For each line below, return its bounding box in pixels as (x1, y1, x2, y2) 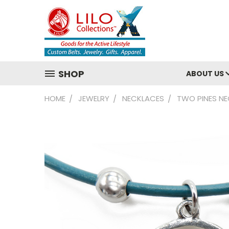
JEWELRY (78, 93, 109, 104)
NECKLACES (122, 93, 164, 104)
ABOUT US (186, 68, 225, 79)
